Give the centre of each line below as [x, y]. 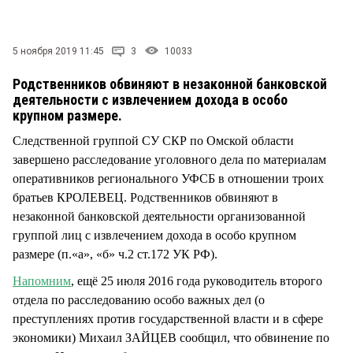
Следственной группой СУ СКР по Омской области [153, 140]
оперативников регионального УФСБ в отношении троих [168, 178]
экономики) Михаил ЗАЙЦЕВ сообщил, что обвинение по [171, 337]
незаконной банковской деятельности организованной [159, 216]
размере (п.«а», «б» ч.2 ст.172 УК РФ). [117, 254]
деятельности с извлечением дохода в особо [150, 99]
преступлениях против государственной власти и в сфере [168, 318]
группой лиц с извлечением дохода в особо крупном [154, 235]
